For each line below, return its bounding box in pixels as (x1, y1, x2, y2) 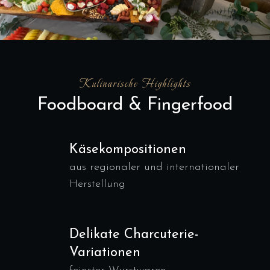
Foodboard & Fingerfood (37, 96, 233, 115)
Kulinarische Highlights (79, 75, 191, 92)
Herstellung (69, 178, 125, 190)
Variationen (69, 246, 140, 260)
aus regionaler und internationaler (69, 162, 239, 173)
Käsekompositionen (69, 143, 186, 157)
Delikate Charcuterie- (69, 228, 198, 242)
